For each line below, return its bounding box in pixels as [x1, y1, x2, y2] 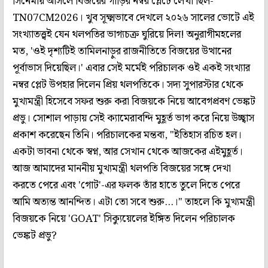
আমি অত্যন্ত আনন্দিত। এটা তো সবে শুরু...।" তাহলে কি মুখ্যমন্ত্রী [13, 193, 255, 211]
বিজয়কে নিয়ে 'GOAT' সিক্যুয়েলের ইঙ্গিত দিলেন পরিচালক [13, 210, 235, 227]
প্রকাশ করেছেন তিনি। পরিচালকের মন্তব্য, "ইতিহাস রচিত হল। [13, 126, 242, 144]
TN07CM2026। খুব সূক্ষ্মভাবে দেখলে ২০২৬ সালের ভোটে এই [13, 9, 254, 26]
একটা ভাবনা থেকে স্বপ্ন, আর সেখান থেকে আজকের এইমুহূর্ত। [13, 143, 243, 160]
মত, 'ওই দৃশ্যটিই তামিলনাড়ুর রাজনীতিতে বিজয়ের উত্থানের [13, 42, 232, 60]
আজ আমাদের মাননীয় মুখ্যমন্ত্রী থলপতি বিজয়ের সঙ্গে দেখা [13, 160, 231, 177]
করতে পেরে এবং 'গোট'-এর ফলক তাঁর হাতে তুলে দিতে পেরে [13, 176, 240, 194]
